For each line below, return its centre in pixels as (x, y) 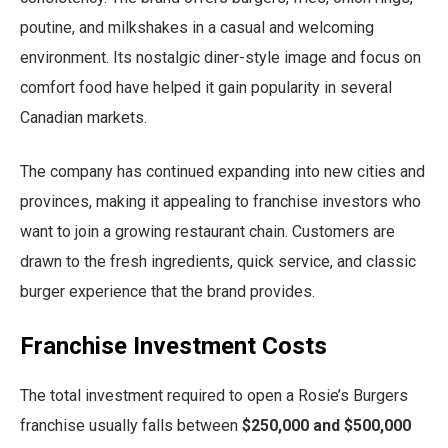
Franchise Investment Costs (173, 345)
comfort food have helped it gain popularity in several (206, 87)
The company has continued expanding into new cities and (222, 171)
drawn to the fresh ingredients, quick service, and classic (218, 261)
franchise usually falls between (131, 425)
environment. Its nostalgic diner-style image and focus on (220, 57)
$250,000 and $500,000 (326, 425)
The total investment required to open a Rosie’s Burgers (214, 395)
